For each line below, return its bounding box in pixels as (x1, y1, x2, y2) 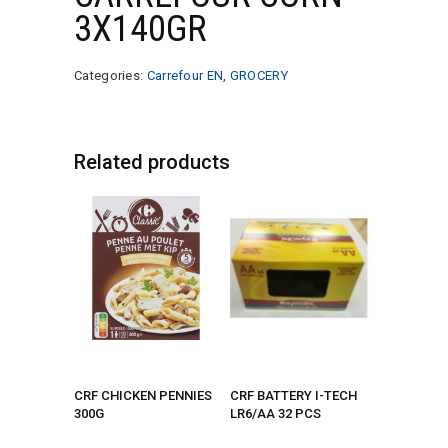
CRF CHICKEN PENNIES (74, 388, 212, 404)
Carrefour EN (146, 67, 224, 83)
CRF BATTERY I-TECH (230, 388, 357, 404)
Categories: (74, 67, 147, 83)
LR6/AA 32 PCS (230, 406, 321, 422)
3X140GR (74, 7, 207, 50)
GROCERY (229, 67, 288, 83)
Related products (74, 149, 230, 174)
